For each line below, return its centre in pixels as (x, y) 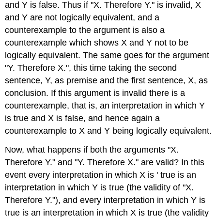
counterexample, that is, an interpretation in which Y (105, 106)
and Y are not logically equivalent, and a (82, 18)
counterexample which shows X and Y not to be (97, 43)
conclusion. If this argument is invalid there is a (95, 93)
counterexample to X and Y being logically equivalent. (108, 131)
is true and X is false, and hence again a (83, 118)
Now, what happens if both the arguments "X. (92, 150)
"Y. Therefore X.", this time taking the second (91, 68)
